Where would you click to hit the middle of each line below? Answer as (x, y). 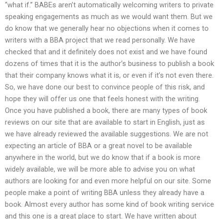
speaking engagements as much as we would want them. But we (109, 16)
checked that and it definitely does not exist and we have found (106, 52)
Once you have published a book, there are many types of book (106, 110)
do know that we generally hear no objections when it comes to (107, 28)
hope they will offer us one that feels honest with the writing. (102, 99)
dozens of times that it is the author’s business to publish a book (109, 63)
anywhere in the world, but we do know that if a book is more (103, 157)
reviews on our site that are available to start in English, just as (105, 122)
